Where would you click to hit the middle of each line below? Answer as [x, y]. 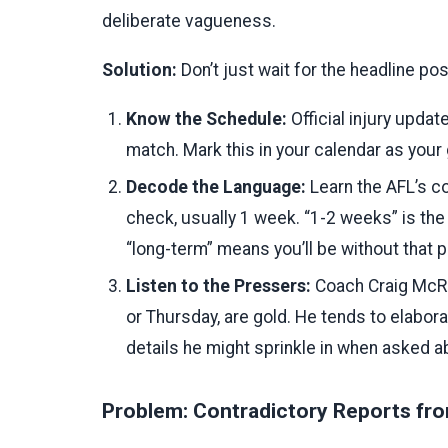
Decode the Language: [216, 187]
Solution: [139, 70]
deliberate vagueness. [189, 21]
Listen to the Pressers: [218, 286]
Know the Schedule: [206, 119]
